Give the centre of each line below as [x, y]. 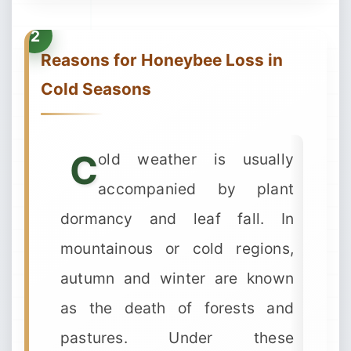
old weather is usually [196, 159]
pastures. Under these [177, 338]
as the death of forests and [177, 308]
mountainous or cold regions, [177, 248]
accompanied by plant [196, 189]
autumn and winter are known [177, 278]
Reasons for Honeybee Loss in [162, 60]
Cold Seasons [96, 89]
